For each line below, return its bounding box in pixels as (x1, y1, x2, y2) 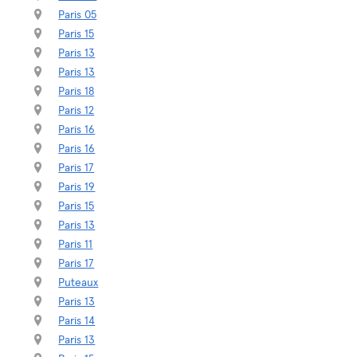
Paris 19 (58, 182, 96, 193)
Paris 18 (58, 86, 95, 97)
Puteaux (58, 277, 99, 288)
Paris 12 (58, 105, 95, 116)
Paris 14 (58, 316, 96, 327)
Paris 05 (58, 10, 97, 21)
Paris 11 (58, 239, 93, 250)
